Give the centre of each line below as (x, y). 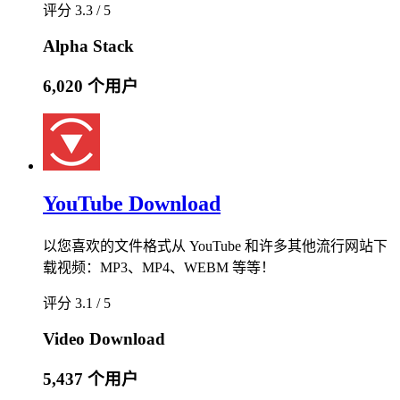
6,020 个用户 (91, 87)
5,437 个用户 (91, 379)
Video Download (104, 338)
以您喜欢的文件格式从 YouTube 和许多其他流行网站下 (215, 246)
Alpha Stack (88, 46)
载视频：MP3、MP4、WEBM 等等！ (159, 267)
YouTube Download (132, 204)
